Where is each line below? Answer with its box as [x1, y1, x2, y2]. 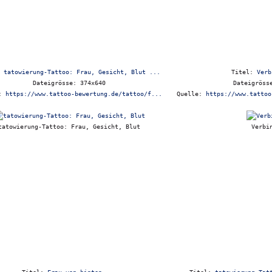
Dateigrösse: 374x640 [33, 80, 106, 86]
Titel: [231, 69, 257, 75]
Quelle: [177, 90, 206, 97]
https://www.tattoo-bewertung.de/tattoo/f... [5, 90, 162, 97]
